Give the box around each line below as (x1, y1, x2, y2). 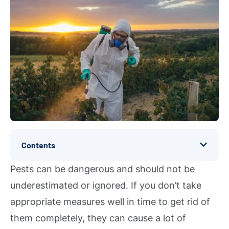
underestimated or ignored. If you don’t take (10, 179, 201, 191)
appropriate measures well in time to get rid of (10, 196, 210, 207)
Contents (21, 140, 55, 150)
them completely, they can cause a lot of (10, 212, 186, 223)
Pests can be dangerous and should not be (10, 163, 195, 174)
